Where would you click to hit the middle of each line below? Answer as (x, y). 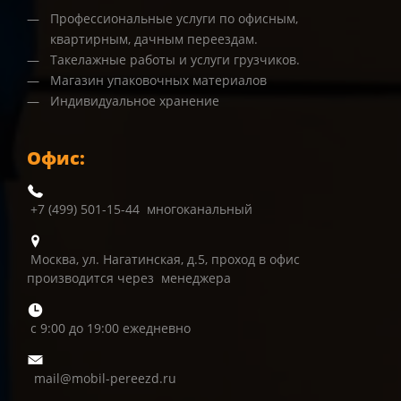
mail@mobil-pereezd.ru (105, 378)
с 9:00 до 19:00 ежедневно (109, 328)
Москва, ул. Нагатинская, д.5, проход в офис (163, 260)
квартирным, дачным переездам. (154, 39)
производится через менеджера (129, 278)
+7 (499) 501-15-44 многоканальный (140, 209)
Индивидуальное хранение (134, 101)
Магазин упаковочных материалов (158, 81)
